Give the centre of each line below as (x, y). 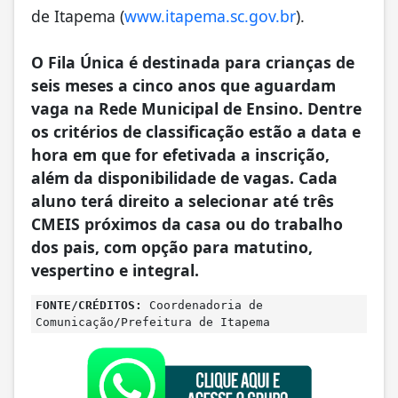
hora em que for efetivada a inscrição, (180, 154)
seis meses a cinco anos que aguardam (183, 85)
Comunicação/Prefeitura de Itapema (153, 322)
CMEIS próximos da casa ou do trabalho (187, 223)
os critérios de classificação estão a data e (196, 131)
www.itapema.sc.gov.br (210, 16)
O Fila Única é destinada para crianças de (193, 62)
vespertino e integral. (115, 270)
